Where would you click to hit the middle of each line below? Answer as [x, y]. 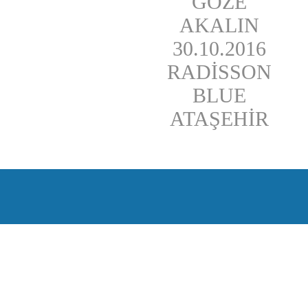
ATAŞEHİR [219, 119]
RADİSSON [219, 72]
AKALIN [219, 25]
